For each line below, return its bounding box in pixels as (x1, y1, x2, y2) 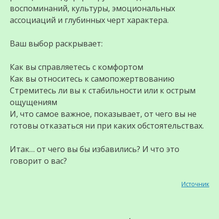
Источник (181, 180, 209, 189)
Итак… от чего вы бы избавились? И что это (10, 144, 179, 155)
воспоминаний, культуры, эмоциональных (10, 3, 175, 14)
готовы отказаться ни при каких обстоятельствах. (10, 120, 204, 131)
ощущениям (10, 97, 57, 108)
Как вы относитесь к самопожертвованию (10, 73, 175, 85)
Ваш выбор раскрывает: (10, 38, 103, 49)
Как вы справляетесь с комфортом (10, 62, 143, 73)
